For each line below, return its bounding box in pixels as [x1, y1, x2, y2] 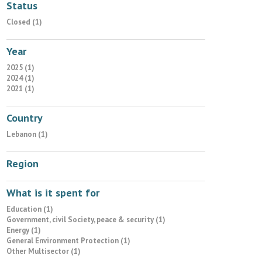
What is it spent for [6, 186, 99, 199]
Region [6, 157, 39, 170]
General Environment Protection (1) [6, 236, 130, 246]
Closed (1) [6, 17, 42, 27]
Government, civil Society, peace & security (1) [6, 215, 166, 225]
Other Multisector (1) [6, 246, 81, 256]
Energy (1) [6, 225, 41, 235]
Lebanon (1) [6, 129, 48, 139]
